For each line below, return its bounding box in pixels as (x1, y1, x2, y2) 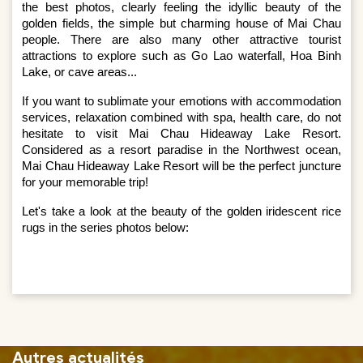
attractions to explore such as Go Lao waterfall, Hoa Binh (22, 49, 341, 62)
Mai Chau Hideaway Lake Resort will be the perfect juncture (22, 159, 341, 173)
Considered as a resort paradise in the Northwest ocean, (22, 143, 341, 156)
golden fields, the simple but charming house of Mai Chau (22, 16, 341, 30)
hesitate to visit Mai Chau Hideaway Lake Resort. (22, 126, 341, 140)
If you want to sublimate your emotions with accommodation (22, 94, 341, 108)
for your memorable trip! (22, 175, 149, 189)
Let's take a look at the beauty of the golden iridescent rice (22, 204, 341, 218)
